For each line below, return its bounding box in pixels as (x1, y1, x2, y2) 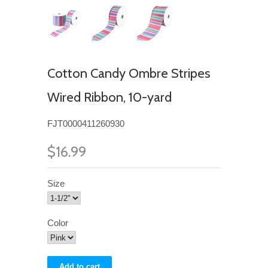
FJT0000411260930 (47, 118, 124, 129)
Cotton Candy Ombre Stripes (47, 65, 211, 81)
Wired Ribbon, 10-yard (47, 89, 172, 105)
